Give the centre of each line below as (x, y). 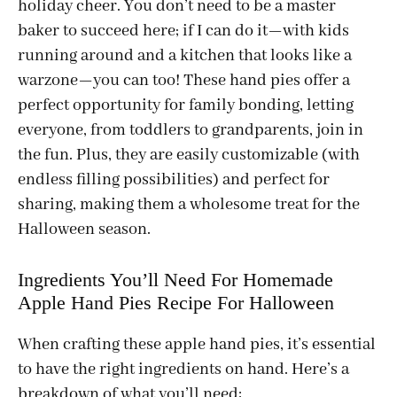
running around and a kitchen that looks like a (185, 55)
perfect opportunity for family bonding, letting (186, 105)
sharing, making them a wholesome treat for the (189, 204)
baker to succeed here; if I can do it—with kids (183, 31)
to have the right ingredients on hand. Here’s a (183, 369)
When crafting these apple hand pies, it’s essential (197, 344)
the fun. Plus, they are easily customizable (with (189, 155)
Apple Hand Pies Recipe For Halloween (176, 302)
